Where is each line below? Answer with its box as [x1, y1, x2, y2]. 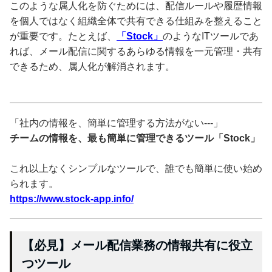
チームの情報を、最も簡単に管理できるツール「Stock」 [10, 132, 260, 143]
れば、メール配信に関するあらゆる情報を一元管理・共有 [10, 46, 262, 56]
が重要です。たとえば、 [10, 30, 117, 41]
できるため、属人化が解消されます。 [10, 61, 175, 72]
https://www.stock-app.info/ [10, 193, 134, 204]
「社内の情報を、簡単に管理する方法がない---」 [10, 117, 223, 128]
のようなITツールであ [163, 30, 259, 41]
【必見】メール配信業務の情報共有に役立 [22, 238, 253, 252]
